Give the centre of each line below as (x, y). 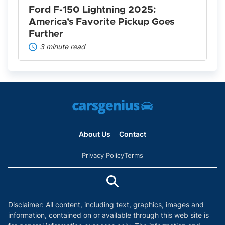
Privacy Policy (103, 155)
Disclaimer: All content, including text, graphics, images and (106, 205)
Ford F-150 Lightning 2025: (92, 10)
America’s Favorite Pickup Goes (101, 22)
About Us (95, 134)
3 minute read (63, 47)
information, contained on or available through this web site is (108, 215)
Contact (133, 134)
